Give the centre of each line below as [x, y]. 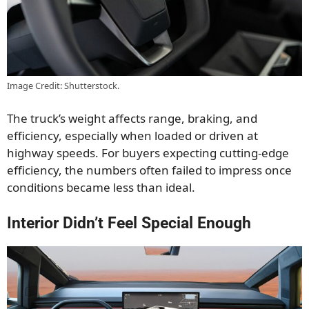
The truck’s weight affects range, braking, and [132, 119]
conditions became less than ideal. [101, 188]
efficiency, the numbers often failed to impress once [149, 170]
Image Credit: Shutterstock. [63, 85]
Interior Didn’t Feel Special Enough [129, 223]
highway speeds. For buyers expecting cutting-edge [148, 153]
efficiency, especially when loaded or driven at [132, 136]
